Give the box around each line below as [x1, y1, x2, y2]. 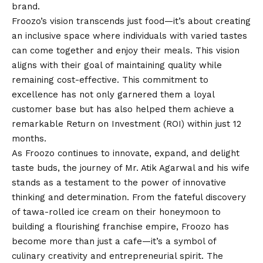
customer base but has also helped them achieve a [12, 103, 234, 114]
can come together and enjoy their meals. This [12, 45, 216, 56]
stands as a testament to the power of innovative [12, 177, 226, 188]
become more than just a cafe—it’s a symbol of [12, 235, 216, 247]
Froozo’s [12, 15, 50, 26]
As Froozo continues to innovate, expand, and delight [12, 147, 240, 159]
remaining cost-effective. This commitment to [12, 74, 208, 85]
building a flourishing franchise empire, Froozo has [12, 221, 229, 232]
